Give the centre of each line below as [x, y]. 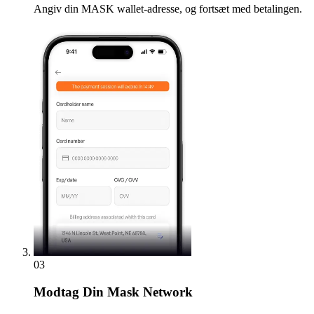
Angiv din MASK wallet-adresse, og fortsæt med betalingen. [168, 9]
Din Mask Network [136, 292]
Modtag [56, 292]
